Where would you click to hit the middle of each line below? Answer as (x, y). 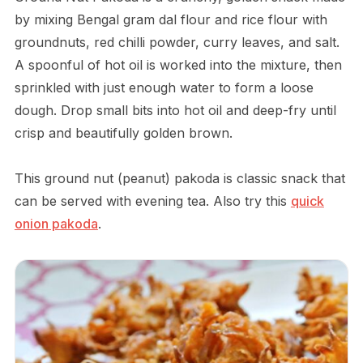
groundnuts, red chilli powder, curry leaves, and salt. (177, 43)
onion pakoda (56, 224)
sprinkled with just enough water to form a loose (164, 88)
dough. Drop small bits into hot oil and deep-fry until (175, 111)
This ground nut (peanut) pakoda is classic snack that (179, 179)
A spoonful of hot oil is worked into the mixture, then (178, 65)
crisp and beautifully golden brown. (123, 133)
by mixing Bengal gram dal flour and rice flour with (171, 20)
